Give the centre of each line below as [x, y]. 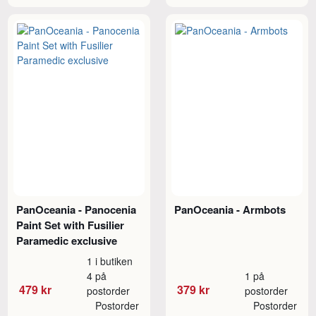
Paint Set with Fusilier [71, 225]
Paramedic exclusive [67, 240]
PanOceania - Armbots [230, 209]
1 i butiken [110, 261]
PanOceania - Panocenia [77, 209]
